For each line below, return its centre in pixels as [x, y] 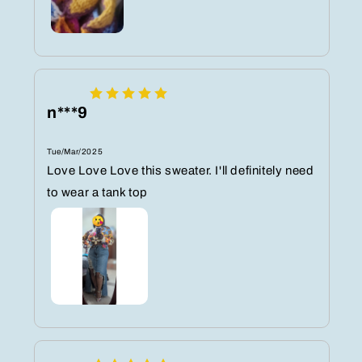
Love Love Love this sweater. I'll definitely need [181, 171]
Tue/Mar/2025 [75, 152]
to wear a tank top [97, 193]
